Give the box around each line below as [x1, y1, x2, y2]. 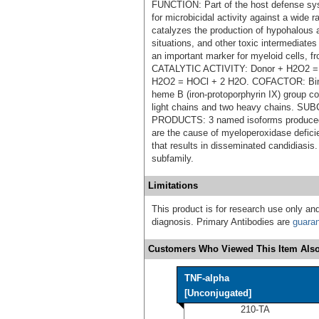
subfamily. [152, 152, 194, 164]
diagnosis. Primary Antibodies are [152, 216, 293, 227]
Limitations [148, 179, 198, 191]
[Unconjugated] [184, 287, 251, 298]
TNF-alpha [184, 272, 229, 283]
